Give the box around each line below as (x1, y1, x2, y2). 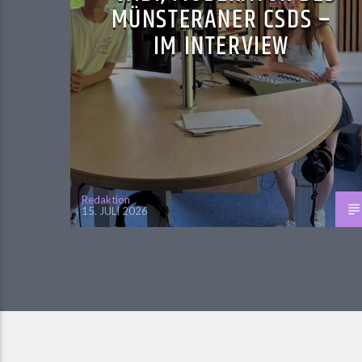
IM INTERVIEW (153, 27, 290, 67)
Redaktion (82, 193, 130, 207)
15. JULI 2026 (82, 204, 148, 218)
